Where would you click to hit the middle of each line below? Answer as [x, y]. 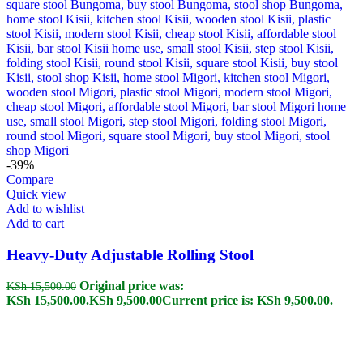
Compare [30, 179]
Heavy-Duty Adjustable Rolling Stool [130, 254]
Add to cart [35, 223]
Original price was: [132, 286]
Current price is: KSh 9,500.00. [248, 301]
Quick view [36, 194]
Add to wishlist [45, 208]
